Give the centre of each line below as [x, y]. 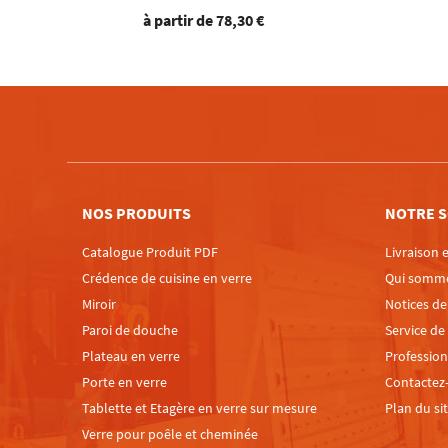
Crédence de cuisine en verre [167, 277]
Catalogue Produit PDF [150, 251]
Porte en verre [125, 381]
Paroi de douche [130, 329]
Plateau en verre [131, 355]
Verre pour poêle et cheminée [170, 433]
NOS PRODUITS [137, 212]
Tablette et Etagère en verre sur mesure [200, 407]
